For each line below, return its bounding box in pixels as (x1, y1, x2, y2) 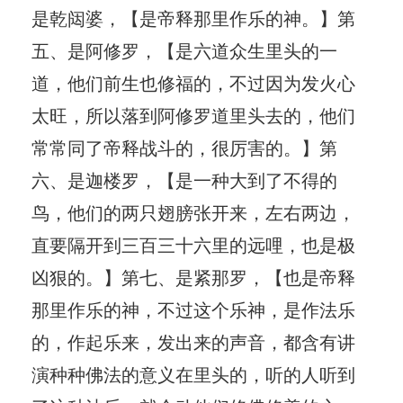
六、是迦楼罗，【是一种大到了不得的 (31, 166, 337, 193)
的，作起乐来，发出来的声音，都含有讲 (31, 327, 355, 354)
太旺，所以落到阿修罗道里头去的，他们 (31, 101, 355, 128)
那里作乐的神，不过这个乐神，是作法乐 (31, 295, 355, 322)
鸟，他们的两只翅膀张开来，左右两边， (31, 198, 355, 225)
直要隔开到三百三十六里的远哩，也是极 (31, 230, 355, 257)
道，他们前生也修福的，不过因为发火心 (31, 68, 355, 95)
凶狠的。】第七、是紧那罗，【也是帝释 (31, 263, 355, 290)
